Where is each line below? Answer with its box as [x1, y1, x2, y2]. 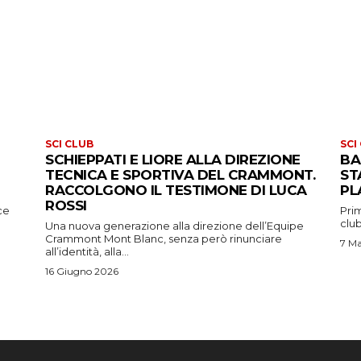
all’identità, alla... [45, 244, 129, 258]
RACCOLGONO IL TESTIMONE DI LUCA [45, 181, 307, 198]
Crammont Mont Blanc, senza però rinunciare [45, 231, 282, 245]
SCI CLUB [45, 137, 93, 150]
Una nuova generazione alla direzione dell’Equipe [45, 218, 304, 232]
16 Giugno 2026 [45, 264, 118, 277]
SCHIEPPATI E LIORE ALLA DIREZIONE [45, 151, 301, 168]
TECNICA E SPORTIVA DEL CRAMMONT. [45, 166, 315, 183]
